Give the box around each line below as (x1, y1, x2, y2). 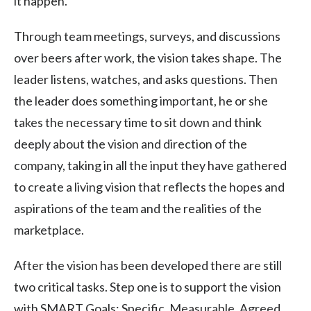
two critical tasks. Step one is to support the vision (14, 278, 281, 294)
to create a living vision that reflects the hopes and (14, 178, 285, 194)
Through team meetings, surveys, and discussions (14, 28, 280, 44)
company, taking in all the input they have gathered (14, 157, 287, 173)
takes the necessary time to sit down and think (14, 114, 262, 130)
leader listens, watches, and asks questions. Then (14, 71, 278, 87)
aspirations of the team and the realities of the (14, 200, 262, 216)
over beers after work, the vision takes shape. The (14, 49, 282, 65)
